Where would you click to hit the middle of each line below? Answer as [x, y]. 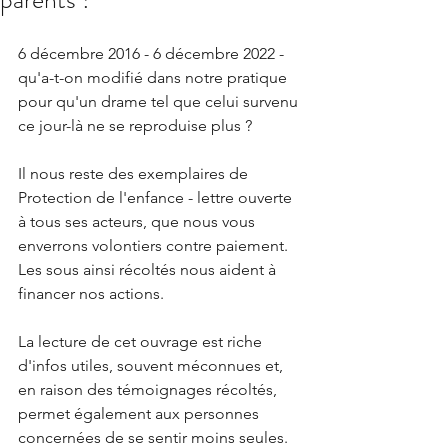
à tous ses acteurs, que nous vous [138, 221]
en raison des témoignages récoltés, [149, 389]
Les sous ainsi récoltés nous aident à [149, 269]
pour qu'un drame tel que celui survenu [160, 101]
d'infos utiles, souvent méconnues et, [152, 365]
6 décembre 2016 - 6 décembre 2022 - [153, 53]
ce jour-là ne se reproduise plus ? [135, 125]
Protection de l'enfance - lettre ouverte [157, 197]
